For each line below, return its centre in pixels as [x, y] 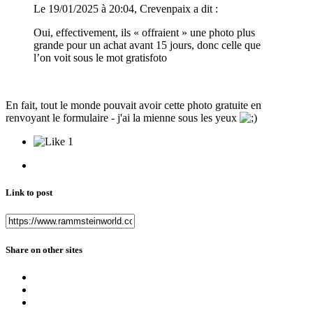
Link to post [29, 193]
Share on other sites [44, 249]
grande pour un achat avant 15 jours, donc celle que [147, 45]
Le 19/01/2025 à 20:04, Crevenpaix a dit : [126, 9]
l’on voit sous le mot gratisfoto [100, 58]
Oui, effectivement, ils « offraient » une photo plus [144, 33]
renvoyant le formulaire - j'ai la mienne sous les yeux [123, 118]
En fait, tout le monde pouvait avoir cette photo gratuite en [133, 105]
